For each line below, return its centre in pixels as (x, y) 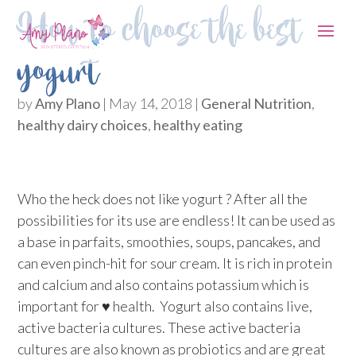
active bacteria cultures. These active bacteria (159, 327)
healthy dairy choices (83, 125)
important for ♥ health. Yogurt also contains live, (165, 306)
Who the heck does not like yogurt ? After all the (163, 199)
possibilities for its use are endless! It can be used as (177, 220)
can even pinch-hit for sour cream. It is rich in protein (175, 263)
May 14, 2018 (151, 103)
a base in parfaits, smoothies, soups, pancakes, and (169, 242)
